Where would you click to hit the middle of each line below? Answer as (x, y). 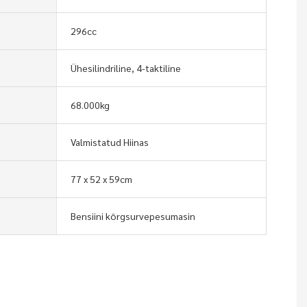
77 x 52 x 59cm (101, 179)
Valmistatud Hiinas (109, 142)
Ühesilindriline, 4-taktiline (125, 67)
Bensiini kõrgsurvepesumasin (133, 216)
